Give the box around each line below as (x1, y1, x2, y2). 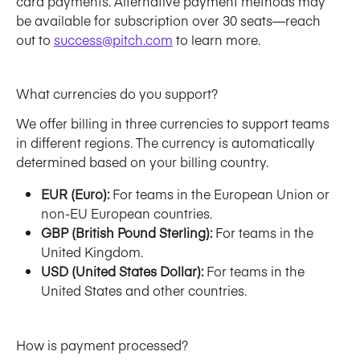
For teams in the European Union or (109, 185, 333, 203)
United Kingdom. (41, 243, 143, 261)
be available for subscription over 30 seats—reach (16, 10, 324, 29)
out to (16, 30, 54, 48)
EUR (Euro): (41, 185, 109, 203)
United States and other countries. (41, 281, 247, 300)
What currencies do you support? (16, 84, 218, 103)
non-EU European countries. (41, 204, 212, 223)
